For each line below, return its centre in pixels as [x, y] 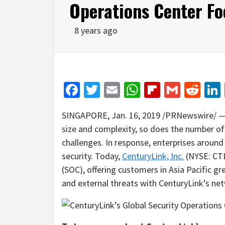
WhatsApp [175, 90]
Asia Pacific [190, 169]
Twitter [124, 90]
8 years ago [96, 30]
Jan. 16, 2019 [136, 115]
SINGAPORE [85, 115]
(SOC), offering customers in [115, 169]
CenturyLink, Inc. [153, 156]
